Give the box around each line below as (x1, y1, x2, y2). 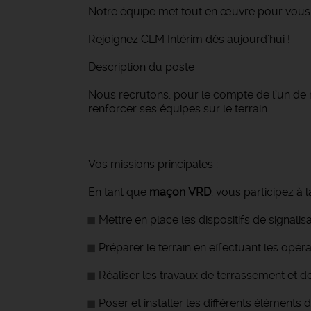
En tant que (88, 185, 149, 199)
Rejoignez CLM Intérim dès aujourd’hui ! (88, 33, 290, 46)
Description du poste (88, 60, 194, 74)
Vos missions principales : (88, 158, 218, 171)
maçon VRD (149, 185, 211, 199)
